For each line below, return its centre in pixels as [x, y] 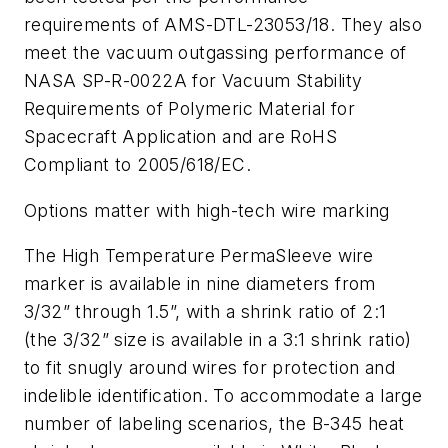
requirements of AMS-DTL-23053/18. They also [223, 25]
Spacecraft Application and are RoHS [180, 137]
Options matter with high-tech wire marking [207, 210]
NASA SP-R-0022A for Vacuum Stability [193, 81]
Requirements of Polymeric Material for [190, 109]
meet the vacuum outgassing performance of [215, 53]
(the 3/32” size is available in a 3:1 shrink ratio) [218, 340]
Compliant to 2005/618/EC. [137, 165]
